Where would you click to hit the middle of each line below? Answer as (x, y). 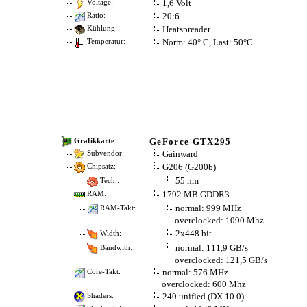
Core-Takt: (103, 272)
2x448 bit (194, 233)
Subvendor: (105, 153)
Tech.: (109, 180)
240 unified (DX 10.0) (203, 296)
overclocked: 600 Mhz (203, 284)
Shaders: (99, 296)
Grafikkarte (94, 141)
